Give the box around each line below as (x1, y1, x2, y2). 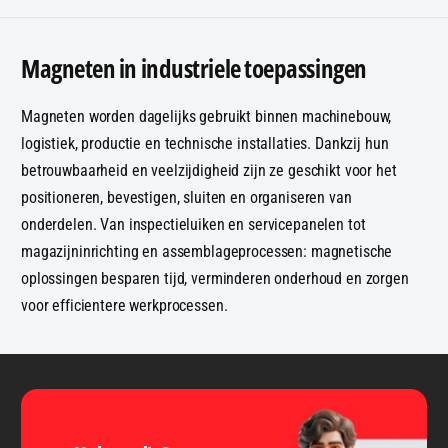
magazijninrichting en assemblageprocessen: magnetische (21, 241, 393, 261)
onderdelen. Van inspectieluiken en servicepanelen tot (21, 214, 366, 234)
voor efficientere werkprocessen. (21, 295, 228, 315)
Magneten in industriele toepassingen (21, 51, 367, 86)
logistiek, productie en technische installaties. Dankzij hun (21, 133, 389, 153)
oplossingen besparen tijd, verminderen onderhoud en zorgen (21, 268, 409, 288)
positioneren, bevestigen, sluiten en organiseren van (21, 187, 352, 207)
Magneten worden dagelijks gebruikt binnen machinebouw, (21, 106, 392, 126)
